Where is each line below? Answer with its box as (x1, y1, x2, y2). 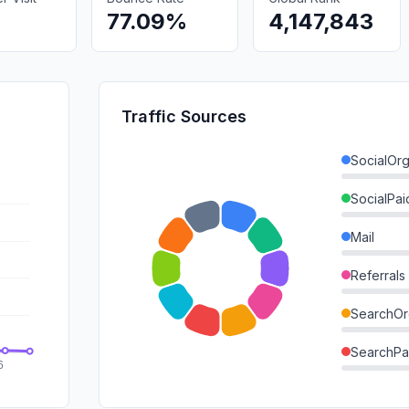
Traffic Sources (121, 106, 246, 126)
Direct (351, 382, 386, 398)
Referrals (351, 267, 405, 283)
